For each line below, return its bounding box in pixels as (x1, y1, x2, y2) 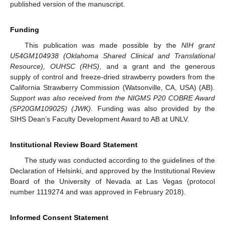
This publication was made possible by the (24, 41, 182, 50)
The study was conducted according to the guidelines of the (24, 156, 215, 165)
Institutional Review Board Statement (10, 141, 138, 149)
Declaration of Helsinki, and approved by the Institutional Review (10, 167, 215, 175)
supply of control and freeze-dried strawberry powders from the (10, 73, 215, 81)
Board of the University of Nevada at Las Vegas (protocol (10, 177, 215, 186)
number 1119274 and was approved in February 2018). (10, 188, 186, 196)
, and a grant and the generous (99, 62, 215, 71)
